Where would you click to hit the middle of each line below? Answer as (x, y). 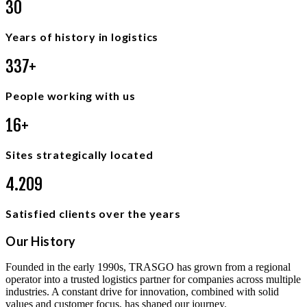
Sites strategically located (79, 154)
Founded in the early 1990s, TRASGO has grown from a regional (148, 267)
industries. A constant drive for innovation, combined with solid (142, 291)
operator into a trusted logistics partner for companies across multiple (153, 279)
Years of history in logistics (82, 36)
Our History (41, 241)
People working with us (71, 95)
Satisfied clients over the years (93, 213)
